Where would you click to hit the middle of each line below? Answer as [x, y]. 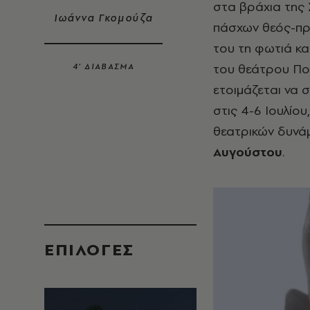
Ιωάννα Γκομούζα [103, 18]
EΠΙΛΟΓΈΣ [89, 249]
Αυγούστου [248, 152]
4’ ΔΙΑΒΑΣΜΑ [103, 66]
